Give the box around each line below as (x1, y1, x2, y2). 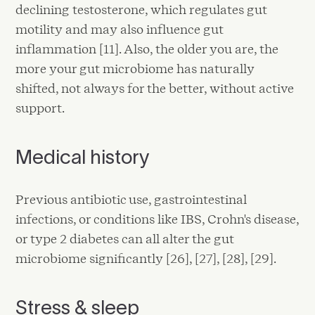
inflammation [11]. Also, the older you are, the (15, 41, 279, 56)
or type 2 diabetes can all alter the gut (15, 231, 235, 246)
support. (15, 100, 65, 115)
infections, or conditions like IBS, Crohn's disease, (15, 211, 300, 226)
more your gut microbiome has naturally (15, 60, 255, 76)
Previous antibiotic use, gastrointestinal (15, 191, 247, 207)
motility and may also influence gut (15, 21, 224, 37)
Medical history (15, 145, 150, 168)
